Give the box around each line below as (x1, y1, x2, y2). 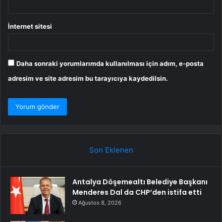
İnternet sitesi (8, 22, 52, 31)
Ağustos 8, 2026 (78, 199, 121, 207)
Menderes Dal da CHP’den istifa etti (72, 187, 202, 198)
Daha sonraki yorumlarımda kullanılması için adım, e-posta (16, 59, 204, 68)
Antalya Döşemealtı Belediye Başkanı (72, 177, 208, 187)
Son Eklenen (89, 145, 133, 155)
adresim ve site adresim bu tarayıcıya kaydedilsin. (8, 74, 168, 83)
